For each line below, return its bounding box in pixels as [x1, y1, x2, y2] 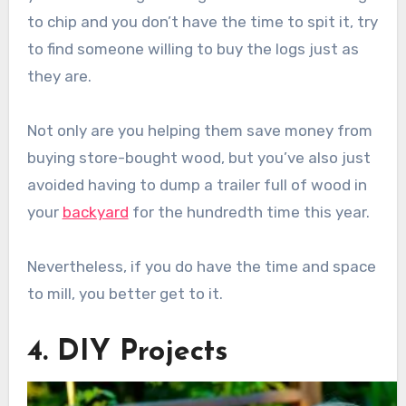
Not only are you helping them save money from [26, 121, 372, 140]
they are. [26, 66, 92, 85]
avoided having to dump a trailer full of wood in [26, 175, 367, 194]
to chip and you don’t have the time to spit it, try [26, 12, 378, 31]
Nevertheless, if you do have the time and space [26, 256, 376, 275]
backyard [62, 202, 129, 221]
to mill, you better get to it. [26, 284, 223, 303]
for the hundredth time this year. [128, 202, 370, 221]
